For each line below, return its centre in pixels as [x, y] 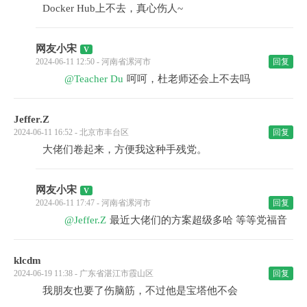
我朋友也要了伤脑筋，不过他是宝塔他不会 [140, 290]
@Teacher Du [94, 78]
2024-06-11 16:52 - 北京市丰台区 [71, 132]
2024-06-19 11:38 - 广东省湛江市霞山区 [84, 273]
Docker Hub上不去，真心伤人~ [113, 8]
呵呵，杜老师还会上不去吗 [188, 78]
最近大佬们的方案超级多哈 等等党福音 [198, 220]
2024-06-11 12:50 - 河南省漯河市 [93, 61]
